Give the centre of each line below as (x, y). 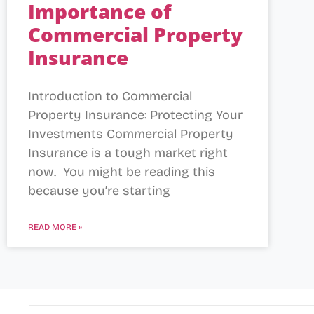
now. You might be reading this (122, 171)
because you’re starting (99, 190)
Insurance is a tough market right (128, 152)
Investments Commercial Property (131, 134)
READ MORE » (55, 227)
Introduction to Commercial (110, 96)
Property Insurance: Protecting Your (135, 115)
